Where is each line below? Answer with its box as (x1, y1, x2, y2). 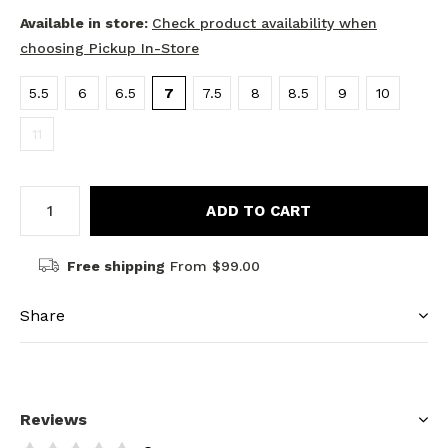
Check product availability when (152, 14, 377, 31)
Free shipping (66, 257, 165, 274)
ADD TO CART (206, 201, 312, 220)
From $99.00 (164, 257, 260, 274)
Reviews (20, 409, 87, 429)
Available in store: (20, 14, 152, 31)
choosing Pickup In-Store (20, 39, 199, 56)
